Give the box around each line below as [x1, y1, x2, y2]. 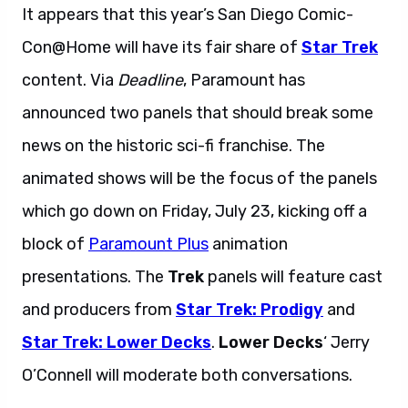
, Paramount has [183, 70, 305, 90]
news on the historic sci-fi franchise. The [22, 136, 325, 156]
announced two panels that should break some [22, 103, 373, 123]
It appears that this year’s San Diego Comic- [22, 5, 353, 25]
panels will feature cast [204, 267, 382, 287]
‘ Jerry [323, 332, 370, 352]
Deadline [117, 70, 183, 90]
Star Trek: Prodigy [176, 300, 323, 320]
